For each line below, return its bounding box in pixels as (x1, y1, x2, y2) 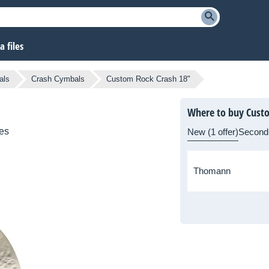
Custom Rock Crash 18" (106, 74, 190, 84)
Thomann (193, 166, 231, 177)
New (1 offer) (187, 127, 238, 138)
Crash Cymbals (31, 74, 85, 84)
